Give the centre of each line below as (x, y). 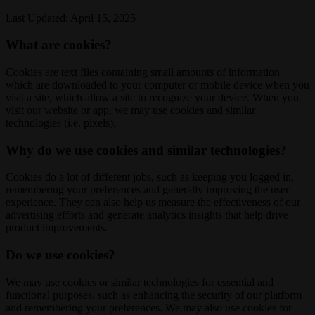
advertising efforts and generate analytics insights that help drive (147, 215)
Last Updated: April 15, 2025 (71, 18)
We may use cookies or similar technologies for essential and (140, 282)
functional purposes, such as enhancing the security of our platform (154, 295)
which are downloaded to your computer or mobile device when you (157, 85)
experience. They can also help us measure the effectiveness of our (153, 202)
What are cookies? (59, 45)
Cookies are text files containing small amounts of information (143, 72)
